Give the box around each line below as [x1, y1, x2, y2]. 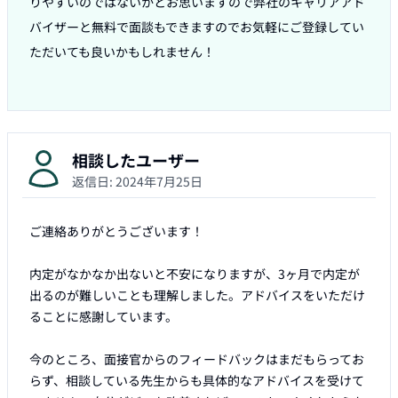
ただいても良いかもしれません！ [29, 43, 215, 61]
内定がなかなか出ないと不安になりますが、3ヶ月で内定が [29, 265, 360, 283]
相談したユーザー [72, 148, 200, 172]
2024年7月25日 [115, 172, 203, 191]
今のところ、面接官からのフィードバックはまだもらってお [29, 350, 364, 369]
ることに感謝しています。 [29, 307, 178, 326]
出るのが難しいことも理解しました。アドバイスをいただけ [29, 286, 365, 305]
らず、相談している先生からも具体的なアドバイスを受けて [29, 371, 364, 390]
